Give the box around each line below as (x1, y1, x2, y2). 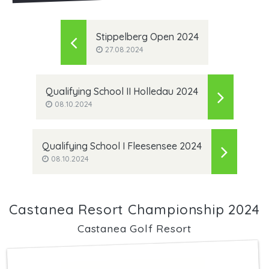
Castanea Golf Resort (77, 222, 192, 235)
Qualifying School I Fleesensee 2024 (41, 140, 202, 153)
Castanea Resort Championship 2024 (9, 201, 260, 219)
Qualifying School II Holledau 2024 (45, 85, 198, 98)
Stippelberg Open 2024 (96, 31, 199, 43)
